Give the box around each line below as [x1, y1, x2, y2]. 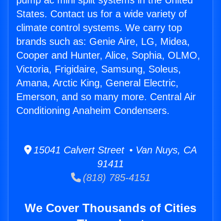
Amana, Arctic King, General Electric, [16, 77, 179, 89]
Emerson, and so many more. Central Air [16, 91, 196, 103]
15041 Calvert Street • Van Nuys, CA [32, 145, 197, 156]
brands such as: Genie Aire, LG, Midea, [16, 36, 190, 47]
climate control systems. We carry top [16, 22, 182, 34]
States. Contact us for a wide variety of [16, 8, 187, 20]
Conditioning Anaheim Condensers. [16, 105, 170, 116]
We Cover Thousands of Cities [25, 201, 196, 215]
